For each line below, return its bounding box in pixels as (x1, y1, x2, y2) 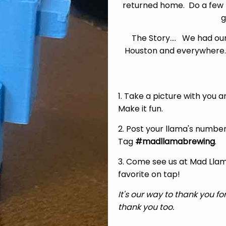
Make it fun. (118, 102, 163, 115)
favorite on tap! (118, 168, 180, 180)
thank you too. (118, 201, 174, 213)
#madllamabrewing (135, 135, 215, 147)
